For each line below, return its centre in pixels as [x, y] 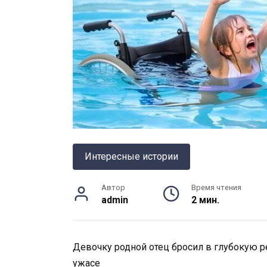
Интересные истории [131, 157]
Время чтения [217, 188]
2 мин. [206, 200]
